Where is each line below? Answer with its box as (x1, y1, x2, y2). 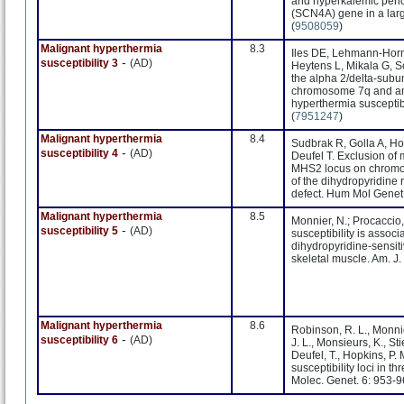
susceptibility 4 (41, 147, 118, 160)
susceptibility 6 (41, 334, 118, 346)
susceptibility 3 (41, 57, 118, 69)
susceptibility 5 (41, 225, 118, 237)
